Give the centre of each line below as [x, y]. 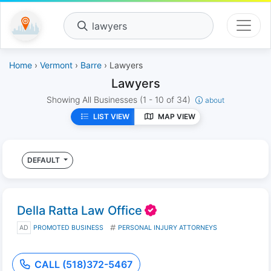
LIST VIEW [111, 116]
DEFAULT [44, 160]
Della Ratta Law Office [80, 211]
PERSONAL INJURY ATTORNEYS [168, 228]
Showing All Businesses [93, 100]
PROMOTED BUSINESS [68, 228]
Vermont [56, 65]
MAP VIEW [176, 116]
